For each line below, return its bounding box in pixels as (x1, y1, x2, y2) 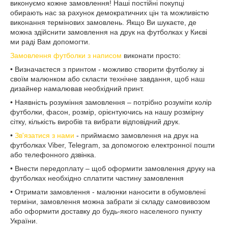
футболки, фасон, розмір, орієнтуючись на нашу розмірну (10, 108, 204, 117)
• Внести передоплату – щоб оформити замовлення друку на (10, 164, 215, 173)
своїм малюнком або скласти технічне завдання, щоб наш (10, 75, 205, 83)
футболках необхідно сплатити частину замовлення (10, 174, 184, 183)
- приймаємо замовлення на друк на (74, 131, 198, 140)
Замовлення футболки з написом (10, 51, 122, 60)
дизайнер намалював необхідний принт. (10, 84, 144, 93)
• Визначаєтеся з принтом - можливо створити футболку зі (10, 65, 204, 74)
